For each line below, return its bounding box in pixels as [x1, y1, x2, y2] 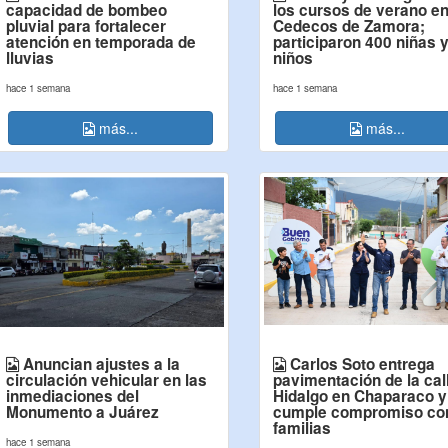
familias [273, 417, 331, 439]
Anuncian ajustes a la [18, 353, 180, 375]
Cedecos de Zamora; [273, 15, 425, 37]
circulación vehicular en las [5, 369, 207, 391]
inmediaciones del [5, 385, 139, 407]
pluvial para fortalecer [5, 15, 166, 37]
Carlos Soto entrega [286, 353, 435, 375]
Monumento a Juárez [5, 401, 159, 423]
